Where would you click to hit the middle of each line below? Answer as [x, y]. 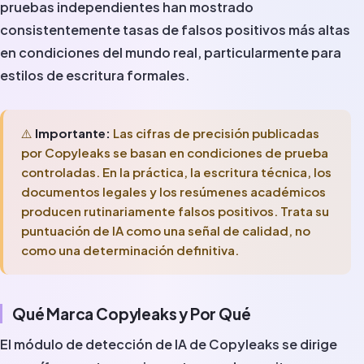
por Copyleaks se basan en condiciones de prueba [175, 153]
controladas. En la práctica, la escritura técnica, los [177, 172]
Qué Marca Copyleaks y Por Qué [132, 313]
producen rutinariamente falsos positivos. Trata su [175, 211]
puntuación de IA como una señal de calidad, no [166, 231]
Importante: [73, 133]
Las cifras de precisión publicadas [215, 133]
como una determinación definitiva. [130, 250]
